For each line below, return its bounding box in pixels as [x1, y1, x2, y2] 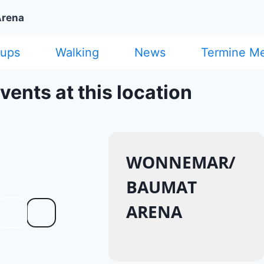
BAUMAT [126, 175, 197, 198]
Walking [55, 45, 99, 60]
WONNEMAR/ [126, 150, 236, 173]
